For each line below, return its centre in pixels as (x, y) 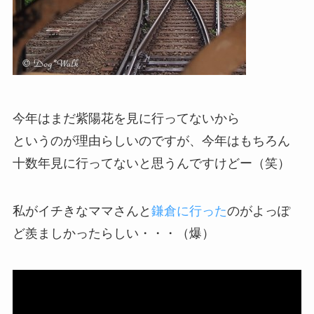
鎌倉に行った (189, 211)
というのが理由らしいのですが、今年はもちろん (151, 141)
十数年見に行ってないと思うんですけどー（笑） (151, 164)
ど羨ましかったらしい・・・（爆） (113, 233)
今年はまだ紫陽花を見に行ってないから (126, 119)
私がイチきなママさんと (82, 211)
